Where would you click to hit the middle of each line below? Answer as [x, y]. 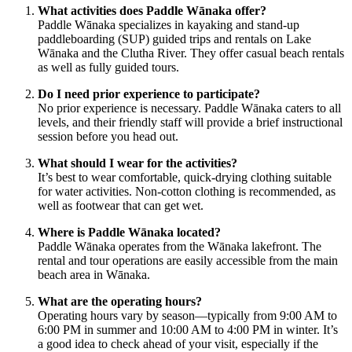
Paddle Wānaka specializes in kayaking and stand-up [169, 24]
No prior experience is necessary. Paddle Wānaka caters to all [189, 108]
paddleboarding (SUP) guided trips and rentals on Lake [174, 38]
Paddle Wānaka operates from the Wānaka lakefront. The [180, 246]
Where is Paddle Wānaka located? [129, 232]
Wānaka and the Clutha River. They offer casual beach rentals [191, 53]
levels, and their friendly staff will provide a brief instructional [190, 122]
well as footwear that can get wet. [121, 205]
